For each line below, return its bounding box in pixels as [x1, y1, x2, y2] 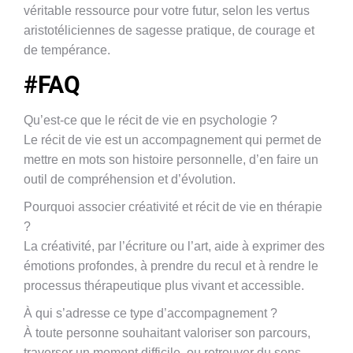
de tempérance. [24, 43, 110, 57]
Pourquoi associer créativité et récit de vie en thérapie [24, 200, 322, 214]
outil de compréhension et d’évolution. [24, 173, 236, 186]
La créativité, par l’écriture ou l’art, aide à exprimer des [24, 240, 325, 253]
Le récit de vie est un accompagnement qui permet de [24, 133, 321, 147]
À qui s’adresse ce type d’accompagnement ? [24, 307, 277, 320]
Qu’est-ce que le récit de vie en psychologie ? [24, 113, 277, 127]
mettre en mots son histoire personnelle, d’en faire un [24, 153, 318, 166]
